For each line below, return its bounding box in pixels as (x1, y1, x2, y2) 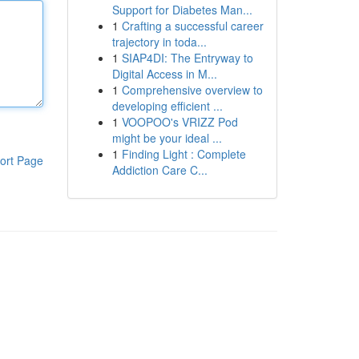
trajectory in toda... (111, 34, 207, 50)
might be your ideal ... (111, 130, 222, 146)
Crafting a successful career (121, 18, 264, 34)
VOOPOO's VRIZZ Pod (121, 114, 238, 130)
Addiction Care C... (111, 162, 208, 178)
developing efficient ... (111, 98, 223, 114)
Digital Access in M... (111, 66, 217, 82)
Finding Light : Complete (121, 146, 246, 162)
